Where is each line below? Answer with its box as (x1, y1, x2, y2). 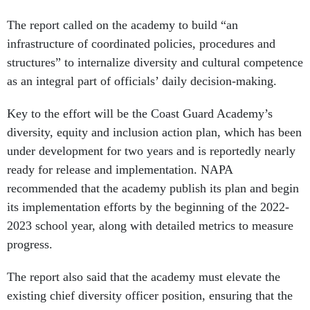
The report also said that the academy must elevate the (7, 270, 280, 284)
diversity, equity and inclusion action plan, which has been (7, 125, 302, 140)
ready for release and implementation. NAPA (7, 163, 232, 177)
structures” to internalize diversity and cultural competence (7, 55, 303, 70)
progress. (7, 237, 53, 252)
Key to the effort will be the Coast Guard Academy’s (7, 107, 273, 121)
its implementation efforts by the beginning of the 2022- (7, 200, 289, 215)
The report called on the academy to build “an (7, 18, 238, 33)
